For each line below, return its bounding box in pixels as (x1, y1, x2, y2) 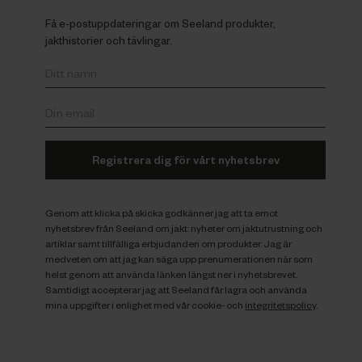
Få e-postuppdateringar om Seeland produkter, (45, 15, 276, 30)
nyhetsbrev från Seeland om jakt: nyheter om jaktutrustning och (45, 221, 323, 234)
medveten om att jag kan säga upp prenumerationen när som (45, 252, 314, 265)
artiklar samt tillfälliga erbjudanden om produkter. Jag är (45, 237, 293, 250)
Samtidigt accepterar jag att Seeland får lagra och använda (45, 283, 308, 296)
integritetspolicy (245, 298, 317, 311)
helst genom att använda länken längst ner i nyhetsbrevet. (45, 267, 298, 280)
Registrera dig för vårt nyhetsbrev (91, 153, 280, 166)
